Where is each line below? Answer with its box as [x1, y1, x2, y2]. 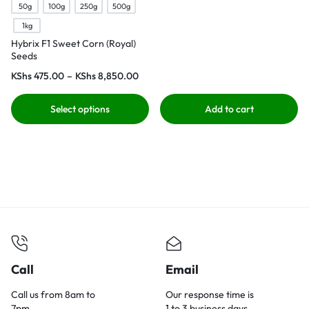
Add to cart [204, 102, 254, 115]
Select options [50, 102, 110, 115]
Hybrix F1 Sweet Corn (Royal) [11, 37, 136, 50]
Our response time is [166, 288, 254, 301]
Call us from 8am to [11, 288, 95, 301]
